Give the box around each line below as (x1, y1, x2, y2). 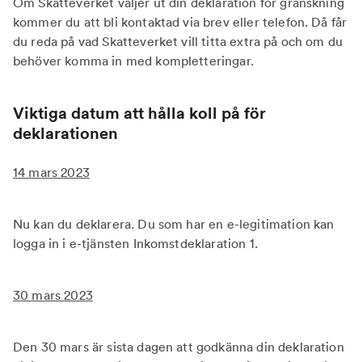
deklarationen (13, 123, 118, 143)
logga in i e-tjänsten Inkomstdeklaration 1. (13, 235, 258, 251)
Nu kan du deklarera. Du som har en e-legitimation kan (13, 216, 335, 232)
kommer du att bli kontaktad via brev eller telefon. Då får (13, 14, 347, 30)
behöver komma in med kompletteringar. (13, 53, 258, 69)
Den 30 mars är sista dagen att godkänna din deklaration (13, 339, 344, 355)
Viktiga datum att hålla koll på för (13, 103, 266, 123)
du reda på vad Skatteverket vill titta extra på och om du (13, 33, 343, 49)
